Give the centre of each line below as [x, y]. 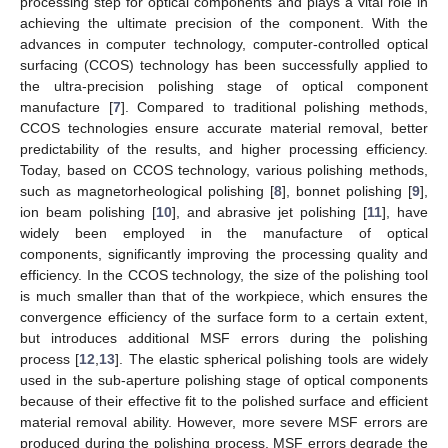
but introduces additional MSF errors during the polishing [224, 337]
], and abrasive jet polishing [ [269, 211]
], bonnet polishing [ [347, 190]
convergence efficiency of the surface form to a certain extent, [224, 316]
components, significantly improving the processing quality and [224, 253]
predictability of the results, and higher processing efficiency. [224, 148]
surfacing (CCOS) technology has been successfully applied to [224, 64]
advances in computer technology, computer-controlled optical [224, 43]
